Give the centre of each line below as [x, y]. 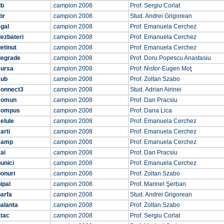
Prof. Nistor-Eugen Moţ [161, 68]
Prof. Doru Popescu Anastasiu [170, 58]
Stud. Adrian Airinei [156, 89]
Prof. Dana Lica [151, 110]
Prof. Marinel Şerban [158, 184]
